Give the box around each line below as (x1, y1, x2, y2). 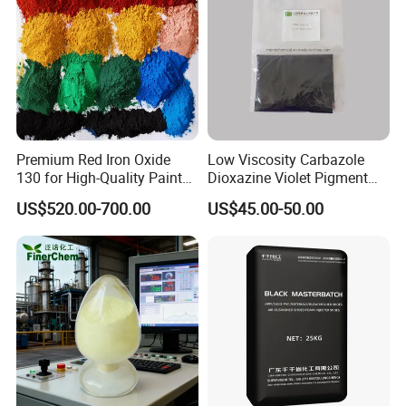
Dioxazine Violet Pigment (207, 168, 368, 188)
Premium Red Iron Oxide (16, 150, 171, 170)
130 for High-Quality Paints (16, 168, 190, 188)
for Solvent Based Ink (207, 186, 343, 207)
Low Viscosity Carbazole (207, 150, 364, 170)
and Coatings (16, 186, 102, 207)
